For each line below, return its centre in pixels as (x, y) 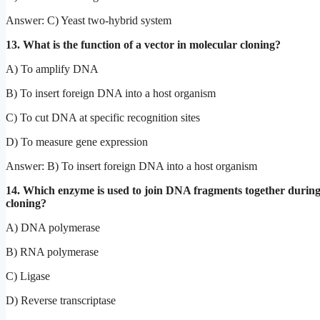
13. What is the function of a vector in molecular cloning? (143, 44)
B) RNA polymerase (52, 251)
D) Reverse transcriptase (61, 300)
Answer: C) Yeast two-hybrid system (89, 20)
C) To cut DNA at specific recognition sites (103, 117)
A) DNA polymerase (53, 227)
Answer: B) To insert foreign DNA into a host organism (131, 166)
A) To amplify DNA (52, 69)
